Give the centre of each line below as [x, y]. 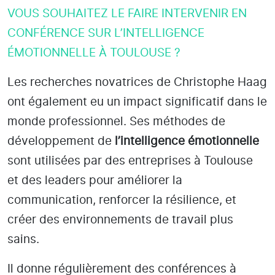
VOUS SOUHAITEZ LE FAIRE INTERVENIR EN [127, 14]
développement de [61, 141]
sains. [23, 239]
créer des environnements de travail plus [120, 220]
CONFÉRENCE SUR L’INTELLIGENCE [106, 33]
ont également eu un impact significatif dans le [137, 102]
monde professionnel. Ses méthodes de [116, 122]
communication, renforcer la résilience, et [122, 200]
